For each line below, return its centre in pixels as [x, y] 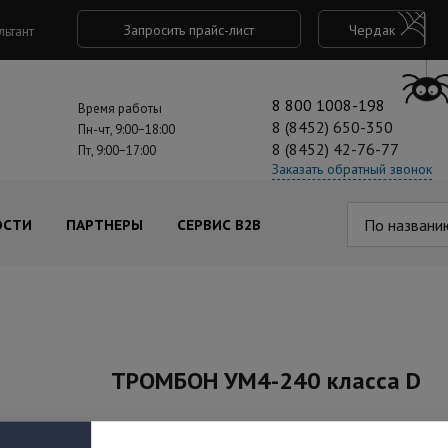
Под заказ [141, 432]
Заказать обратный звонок [352, 169]
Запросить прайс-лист [189, 30]
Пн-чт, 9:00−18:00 [126, 129]
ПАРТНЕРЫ [104, 225]
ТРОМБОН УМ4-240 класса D [266, 380]
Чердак [372, 30]
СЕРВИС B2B [219, 225]
